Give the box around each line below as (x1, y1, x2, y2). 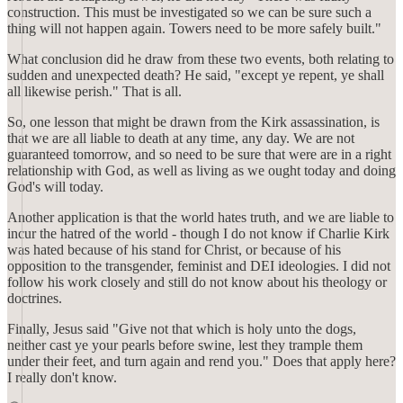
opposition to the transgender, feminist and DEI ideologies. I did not (7, 258, 390, 273)
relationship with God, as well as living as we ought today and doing (7, 163, 396, 178)
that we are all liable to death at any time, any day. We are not (7, 130, 354, 146)
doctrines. (7, 291, 62, 306)
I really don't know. (7, 370, 117, 385)
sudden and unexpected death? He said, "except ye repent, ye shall (7, 67, 384, 83)
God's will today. (7, 179, 103, 194)
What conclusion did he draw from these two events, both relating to (7, 51, 394, 67)
